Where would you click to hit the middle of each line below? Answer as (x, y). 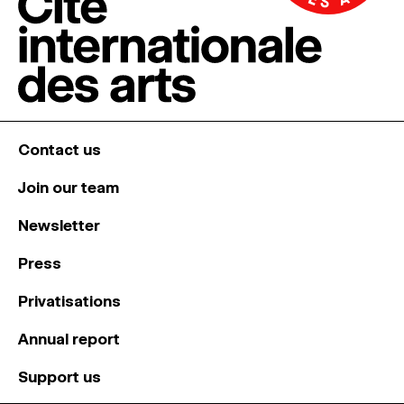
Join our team (69, 188)
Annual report (69, 339)
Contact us (60, 150)
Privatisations (69, 301)
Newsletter (59, 225)
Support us (60, 377)
